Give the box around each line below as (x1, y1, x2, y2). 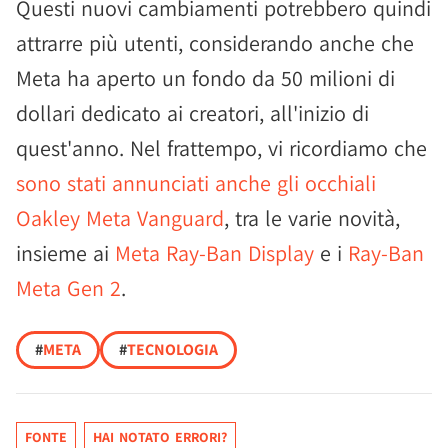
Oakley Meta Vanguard (16, 204, 224, 233)
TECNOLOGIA (127, 339, 218, 361)
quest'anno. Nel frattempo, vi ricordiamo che (16, 134, 427, 163)
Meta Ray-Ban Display (115, 239, 314, 268)
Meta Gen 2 (16, 274, 121, 303)
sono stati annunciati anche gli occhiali (16, 169, 376, 198)
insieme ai (16, 239, 115, 268)
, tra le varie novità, (224, 204, 400, 233)
